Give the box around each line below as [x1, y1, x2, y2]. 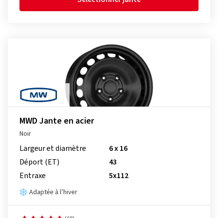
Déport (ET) [19, 157, 59, 167]
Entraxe [19, 170, 46, 181]
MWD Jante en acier [19, 115, 94, 127]
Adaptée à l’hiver [29, 187, 77, 197]
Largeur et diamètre [19, 143, 86, 154]
